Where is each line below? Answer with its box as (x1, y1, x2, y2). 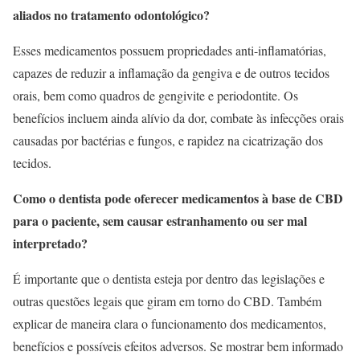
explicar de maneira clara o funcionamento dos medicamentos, (13, 314, 326, 332)
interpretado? (13, 233, 88, 252)
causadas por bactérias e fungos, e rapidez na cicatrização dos (13, 131, 323, 149)
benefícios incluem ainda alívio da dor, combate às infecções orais (13, 108, 344, 126)
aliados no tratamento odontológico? (13, 5, 210, 24)
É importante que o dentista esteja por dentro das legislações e (13, 269, 325, 287)
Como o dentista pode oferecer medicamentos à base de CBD (13, 188, 343, 207)
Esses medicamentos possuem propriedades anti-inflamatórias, (13, 41, 326, 59)
